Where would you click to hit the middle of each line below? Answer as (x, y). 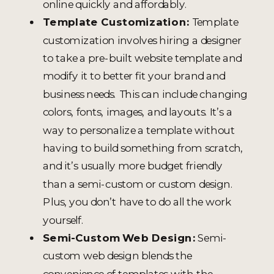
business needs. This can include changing (145, 94)
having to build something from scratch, (143, 147)
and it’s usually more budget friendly (133, 166)
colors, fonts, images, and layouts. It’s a (138, 112)
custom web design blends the (117, 256)
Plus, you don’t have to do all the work (137, 202)
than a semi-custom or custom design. (138, 183)
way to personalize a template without (139, 130)
